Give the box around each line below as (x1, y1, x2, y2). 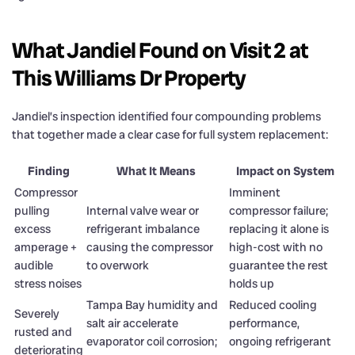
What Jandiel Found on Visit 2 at (12, 36, 307, 64)
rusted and (14, 323, 72, 340)
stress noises (14, 275, 82, 292)
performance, (229, 315, 300, 331)
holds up (229, 275, 274, 292)
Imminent (229, 184, 281, 200)
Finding (28, 162, 70, 179)
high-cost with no (229, 239, 323, 255)
